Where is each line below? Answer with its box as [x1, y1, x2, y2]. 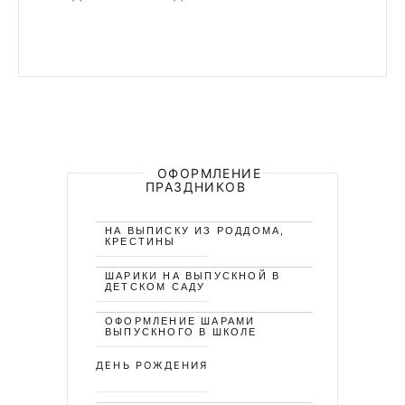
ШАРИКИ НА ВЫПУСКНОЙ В [105, 270, 281, 281]
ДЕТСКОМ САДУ [105, 281, 206, 292]
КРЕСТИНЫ [105, 236, 176, 247]
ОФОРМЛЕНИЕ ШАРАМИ [105, 316, 256, 326]
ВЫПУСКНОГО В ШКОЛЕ [105, 326, 258, 337]
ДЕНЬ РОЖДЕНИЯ [96, 359, 209, 372]
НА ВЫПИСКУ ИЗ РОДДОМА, [105, 225, 286, 236]
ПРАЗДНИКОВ [145, 179, 246, 194]
